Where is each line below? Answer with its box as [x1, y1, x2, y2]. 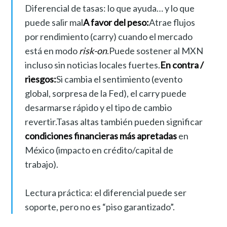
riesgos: [24, 73, 56, 85]
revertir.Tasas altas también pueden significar [24, 116, 203, 127]
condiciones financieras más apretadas [24, 130, 177, 141]
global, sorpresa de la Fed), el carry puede [24, 87, 186, 99]
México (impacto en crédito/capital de [24, 144, 173, 156]
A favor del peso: [83, 16, 149, 28]
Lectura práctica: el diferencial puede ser [24, 186, 186, 198]
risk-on [79, 45, 107, 56]
